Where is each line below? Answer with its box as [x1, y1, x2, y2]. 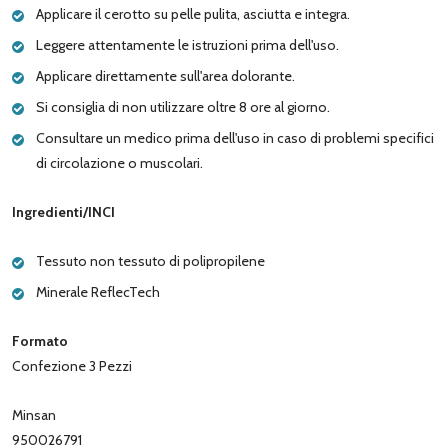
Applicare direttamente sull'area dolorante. [36, 66, 295, 85]
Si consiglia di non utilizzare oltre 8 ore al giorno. [36, 97, 330, 116]
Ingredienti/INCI [12, 202, 115, 221]
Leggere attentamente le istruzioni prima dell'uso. [36, 35, 339, 54]
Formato [12, 331, 68, 350]
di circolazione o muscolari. [36, 153, 203, 172]
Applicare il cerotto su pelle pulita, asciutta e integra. [36, 4, 350, 23]
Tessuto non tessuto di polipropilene [36, 251, 265, 270]
